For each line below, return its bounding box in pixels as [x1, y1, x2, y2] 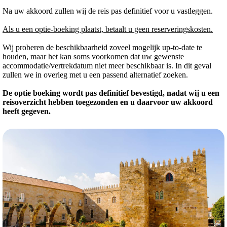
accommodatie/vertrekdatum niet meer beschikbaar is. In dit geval [3, 61, 211, 70]
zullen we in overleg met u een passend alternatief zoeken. [3, 70, 188, 79]
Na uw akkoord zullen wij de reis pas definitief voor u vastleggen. [3, 6, 213, 15]
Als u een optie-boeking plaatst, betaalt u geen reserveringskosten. [3, 24, 213, 33]
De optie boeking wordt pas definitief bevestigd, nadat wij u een [3, 88, 219, 97]
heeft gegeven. [3, 106, 51, 116]
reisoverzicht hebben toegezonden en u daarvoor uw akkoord [3, 97, 213, 106]
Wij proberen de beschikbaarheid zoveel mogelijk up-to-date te [3, 43, 202, 52]
